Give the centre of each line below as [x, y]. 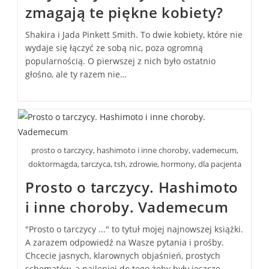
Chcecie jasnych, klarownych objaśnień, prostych [123, 255]
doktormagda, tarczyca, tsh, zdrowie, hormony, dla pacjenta [134, 164]
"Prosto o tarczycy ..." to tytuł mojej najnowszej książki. [134, 229]
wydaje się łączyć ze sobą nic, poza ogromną [114, 48]
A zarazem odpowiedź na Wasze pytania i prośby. [125, 242]
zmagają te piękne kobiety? [124, 13]
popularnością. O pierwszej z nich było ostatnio [121, 61]
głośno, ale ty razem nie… [76, 74]
